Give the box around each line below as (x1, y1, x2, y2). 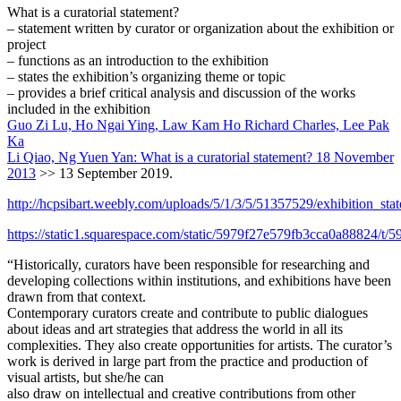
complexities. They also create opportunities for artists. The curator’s (7, 337, 392, 353)
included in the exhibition (7, 100, 150, 116)
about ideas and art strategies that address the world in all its (7, 320, 343, 337)
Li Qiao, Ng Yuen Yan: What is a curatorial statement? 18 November (7, 149, 394, 165)
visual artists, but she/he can (7, 369, 164, 385)
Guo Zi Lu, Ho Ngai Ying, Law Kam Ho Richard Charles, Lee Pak (7, 116, 389, 132)
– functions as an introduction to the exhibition (7, 52, 269, 68)
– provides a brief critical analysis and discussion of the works (7, 84, 355, 100)
